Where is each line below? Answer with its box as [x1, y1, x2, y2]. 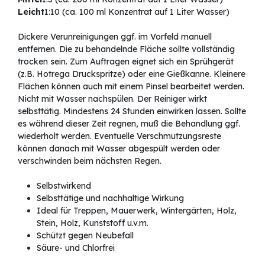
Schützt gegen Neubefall [37, 230, 134, 241]
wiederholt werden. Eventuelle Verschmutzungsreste [18, 131, 221, 142]
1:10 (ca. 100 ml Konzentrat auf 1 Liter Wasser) [44, 7, 230, 18]
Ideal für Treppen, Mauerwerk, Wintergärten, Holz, [37, 205, 237, 216]
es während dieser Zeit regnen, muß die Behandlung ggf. [18, 118, 240, 130]
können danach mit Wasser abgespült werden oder [18, 143, 220, 154]
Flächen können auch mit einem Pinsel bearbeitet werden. [18, 81, 244, 92]
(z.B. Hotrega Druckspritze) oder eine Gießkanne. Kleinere [18, 69, 245, 80]
